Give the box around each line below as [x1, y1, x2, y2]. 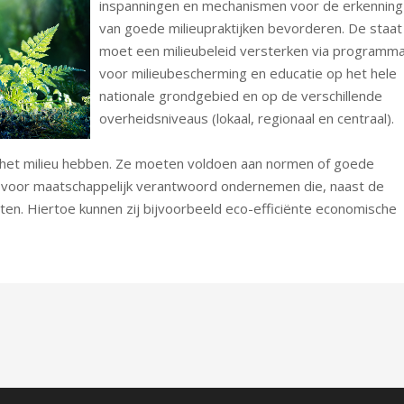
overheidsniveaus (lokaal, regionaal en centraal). [98, 108, 394, 127]
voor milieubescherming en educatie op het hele [98, 63, 397, 82]
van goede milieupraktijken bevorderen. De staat [98, 18, 402, 37]
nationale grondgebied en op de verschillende [98, 86, 382, 105]
